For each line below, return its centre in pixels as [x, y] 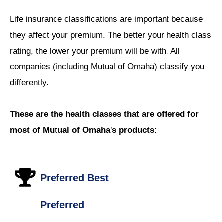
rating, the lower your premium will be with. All [95, 51]
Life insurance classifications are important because [106, 19]
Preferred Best [75, 178]
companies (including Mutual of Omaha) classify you [107, 66]
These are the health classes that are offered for [104, 114]
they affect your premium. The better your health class [111, 35]
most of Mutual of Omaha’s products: [83, 130]
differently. [29, 82]
